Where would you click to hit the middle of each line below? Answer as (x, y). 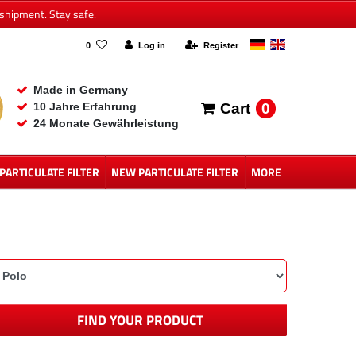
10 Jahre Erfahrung (85, 107)
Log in (151, 45)
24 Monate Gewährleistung (106, 124)
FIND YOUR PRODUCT (140, 320)
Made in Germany (80, 90)
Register (221, 45)
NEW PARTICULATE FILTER (175, 172)
